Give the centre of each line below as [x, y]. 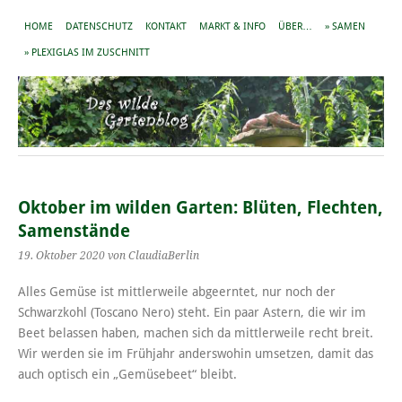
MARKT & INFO [232, 26]
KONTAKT [166, 26]
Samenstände [74, 232]
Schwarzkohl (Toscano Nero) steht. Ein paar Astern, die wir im [192, 313]
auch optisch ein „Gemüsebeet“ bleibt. [127, 375]
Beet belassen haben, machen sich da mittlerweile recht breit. [196, 333]
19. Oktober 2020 [61, 256]
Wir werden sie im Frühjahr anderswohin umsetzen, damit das [196, 354]
